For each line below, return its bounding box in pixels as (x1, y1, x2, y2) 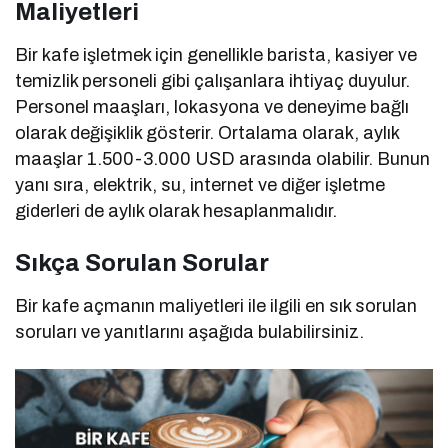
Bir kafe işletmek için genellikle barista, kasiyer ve (15, 44, 418, 65)
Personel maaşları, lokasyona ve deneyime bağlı (15, 96, 410, 117)
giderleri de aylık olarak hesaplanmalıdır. (15, 200, 338, 221)
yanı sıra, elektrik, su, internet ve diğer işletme (15, 174, 386, 195)
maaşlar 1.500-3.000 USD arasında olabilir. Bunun (15, 148, 431, 169)
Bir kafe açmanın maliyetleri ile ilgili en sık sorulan (15, 295, 418, 316)
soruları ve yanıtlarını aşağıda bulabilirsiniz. (15, 321, 365, 342)
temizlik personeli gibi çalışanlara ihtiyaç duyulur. (15, 70, 411, 91)
